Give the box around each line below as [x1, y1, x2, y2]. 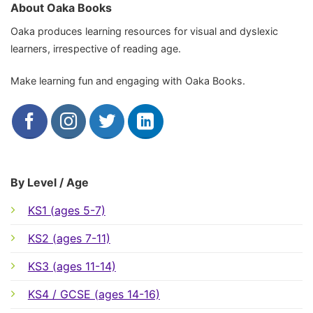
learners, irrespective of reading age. [10, 42, 181, 54]
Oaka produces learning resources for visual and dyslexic [10, 24, 278, 37]
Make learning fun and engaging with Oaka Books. [10, 74, 245, 87]
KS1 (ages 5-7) [27, 203, 105, 218]
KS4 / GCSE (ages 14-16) [27, 287, 160, 302]
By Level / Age [10, 175, 89, 190]
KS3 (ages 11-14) [27, 259, 116, 274]
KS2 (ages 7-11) [27, 231, 110, 246]
